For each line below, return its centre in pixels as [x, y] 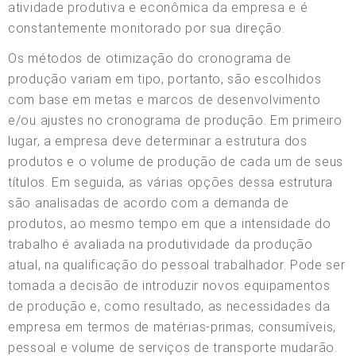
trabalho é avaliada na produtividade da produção [161, 244]
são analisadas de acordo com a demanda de [149, 203]
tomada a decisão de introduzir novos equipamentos [169, 285]
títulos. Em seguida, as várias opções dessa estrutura [171, 182]
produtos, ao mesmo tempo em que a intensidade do [170, 223]
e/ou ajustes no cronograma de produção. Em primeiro [175, 120]
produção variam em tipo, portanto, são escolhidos [165, 79]
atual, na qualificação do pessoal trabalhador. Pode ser [177, 265]
